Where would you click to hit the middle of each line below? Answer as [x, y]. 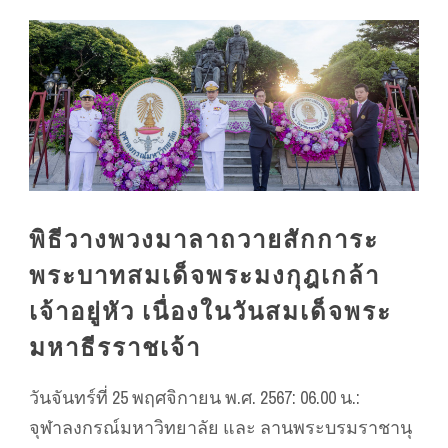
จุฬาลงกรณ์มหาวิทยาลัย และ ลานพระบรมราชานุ [220, 428]
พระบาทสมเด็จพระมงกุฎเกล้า [204, 275]
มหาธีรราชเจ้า [115, 347]
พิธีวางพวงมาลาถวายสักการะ [204, 239]
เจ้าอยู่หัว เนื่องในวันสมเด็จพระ [210, 311]
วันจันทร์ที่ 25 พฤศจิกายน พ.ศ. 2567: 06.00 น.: [194, 398]
